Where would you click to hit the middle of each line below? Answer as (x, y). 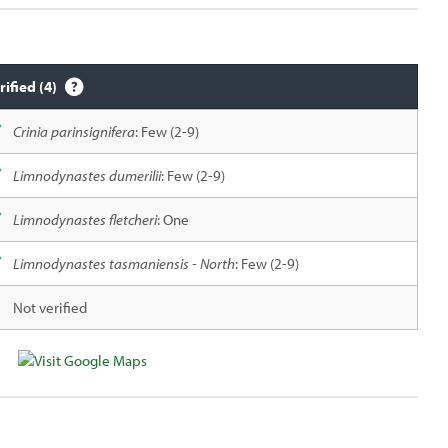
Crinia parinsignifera (73, 131)
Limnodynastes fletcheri (84, 219)
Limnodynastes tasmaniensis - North (123, 263)
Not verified (49, 307)
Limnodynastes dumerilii (86, 175)
